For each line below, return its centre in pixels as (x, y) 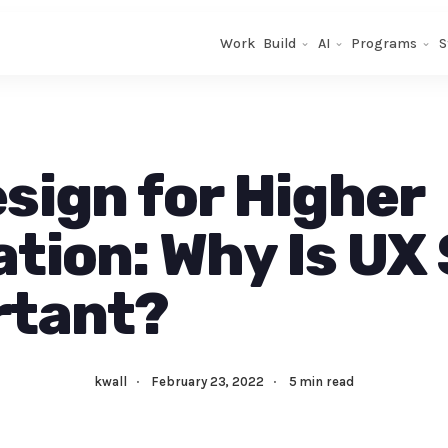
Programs (384, 43)
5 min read (321, 381)
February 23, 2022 (208, 381)
